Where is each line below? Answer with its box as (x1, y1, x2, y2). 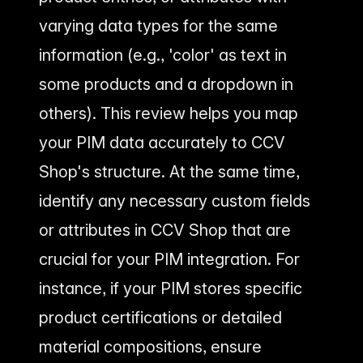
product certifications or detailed (39, 308, 282, 328)
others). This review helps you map (39, 104, 298, 124)
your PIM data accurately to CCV (39, 133, 285, 153)
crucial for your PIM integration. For (39, 250, 300, 270)
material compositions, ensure (39, 337, 262, 357)
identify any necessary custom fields (39, 191, 310, 211)
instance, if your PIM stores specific (39, 279, 302, 299)
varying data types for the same (39, 16, 278, 36)
